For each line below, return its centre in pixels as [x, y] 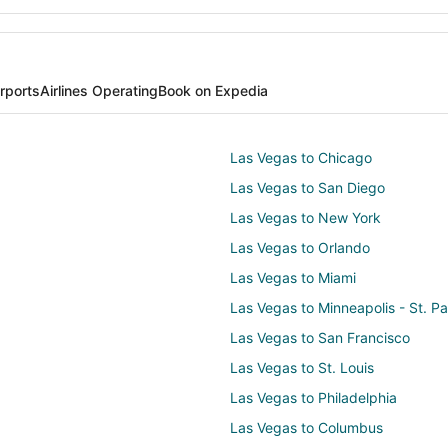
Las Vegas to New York [305, 217]
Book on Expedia [213, 90]
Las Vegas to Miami [293, 277]
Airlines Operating [99, 90]
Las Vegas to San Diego [307, 187]
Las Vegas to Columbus [306, 427]
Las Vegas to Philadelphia [313, 397]
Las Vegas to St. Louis [302, 367]
